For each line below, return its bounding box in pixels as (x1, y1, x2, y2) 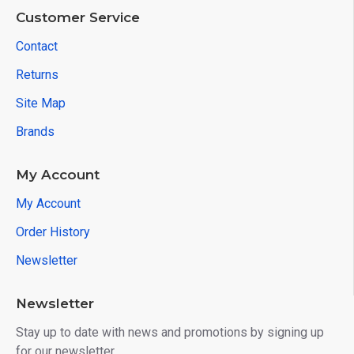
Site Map (16, 96, 66, 111)
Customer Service (16, 9, 140, 25)
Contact (16, 39, 58, 54)
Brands (16, 124, 55, 139)
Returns (16, 67, 58, 82)
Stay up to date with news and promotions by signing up (16, 325, 324, 340)
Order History (16, 224, 90, 239)
